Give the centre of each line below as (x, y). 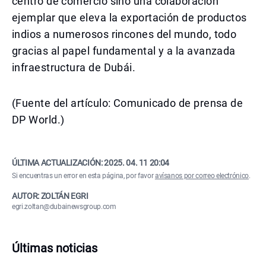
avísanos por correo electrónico (202, 176)
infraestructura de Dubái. (74, 67)
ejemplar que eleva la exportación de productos (129, 18)
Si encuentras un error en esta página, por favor (83, 176)
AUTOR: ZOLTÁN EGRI (50, 196)
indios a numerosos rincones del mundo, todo (124, 34)
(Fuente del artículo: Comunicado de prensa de (128, 103)
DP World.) (38, 120)
